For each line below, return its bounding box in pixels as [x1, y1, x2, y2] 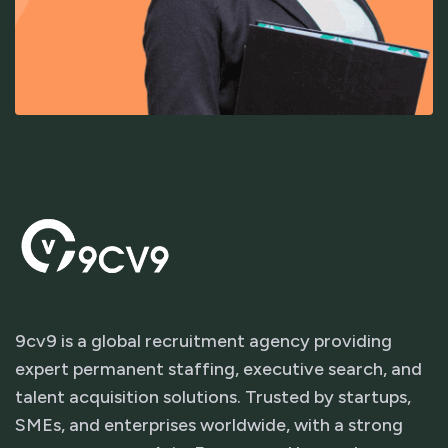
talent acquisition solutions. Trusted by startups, [15, 386, 411, 408]
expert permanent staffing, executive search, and [15, 358, 422, 380]
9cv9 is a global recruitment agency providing [15, 330, 392, 352]
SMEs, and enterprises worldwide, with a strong [15, 414, 403, 436]
